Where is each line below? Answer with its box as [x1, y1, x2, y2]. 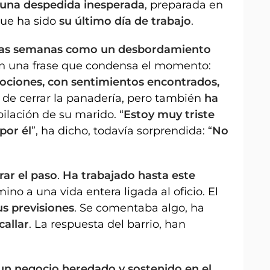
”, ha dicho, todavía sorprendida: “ [31, 124, 212, 137]
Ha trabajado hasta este [63, 168, 195, 182]
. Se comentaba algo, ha [74, 201, 204, 215]
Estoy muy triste [124, 107, 215, 121]
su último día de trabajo [59, 14, 191, 28]
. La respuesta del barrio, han [29, 217, 186, 231]
